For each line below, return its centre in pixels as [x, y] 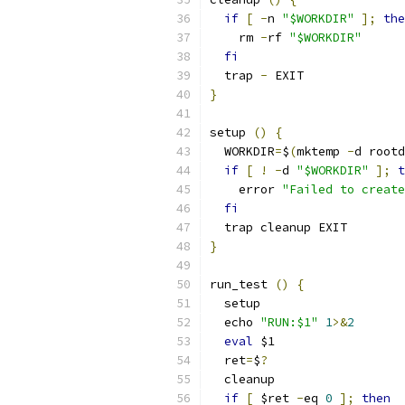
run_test [242, 284]
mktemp [322, 151]
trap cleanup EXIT [278, 227]
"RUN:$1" [289, 322]
